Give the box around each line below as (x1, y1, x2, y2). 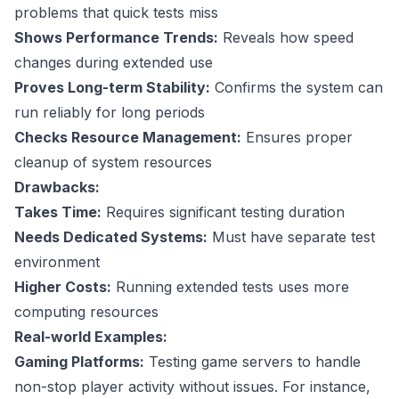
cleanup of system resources (14, 153, 212, 172)
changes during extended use (14, 53, 213, 72)
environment (14, 253, 100, 272)
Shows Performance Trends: (14, 28, 218, 47)
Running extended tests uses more (111, 278, 349, 297)
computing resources (14, 303, 159, 322)
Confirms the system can (210, 78, 383, 97)
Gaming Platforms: (14, 353, 144, 371)
